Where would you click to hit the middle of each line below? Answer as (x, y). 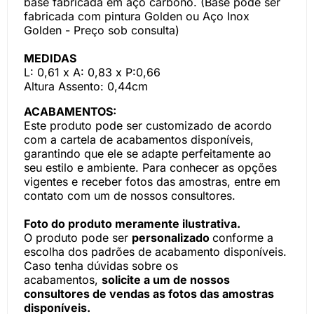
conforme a (243, 238)
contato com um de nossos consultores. (130, 196)
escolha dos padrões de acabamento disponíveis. (155, 252)
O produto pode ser (78, 238)
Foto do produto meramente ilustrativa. (132, 224)
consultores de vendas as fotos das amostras (149, 294)
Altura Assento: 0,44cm (86, 86)
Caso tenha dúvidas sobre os (101, 266)
